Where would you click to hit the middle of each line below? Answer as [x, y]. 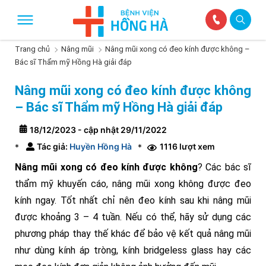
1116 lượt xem [187, 146]
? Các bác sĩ [224, 167]
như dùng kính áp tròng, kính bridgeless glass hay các [133, 250]
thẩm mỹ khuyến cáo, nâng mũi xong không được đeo [133, 184]
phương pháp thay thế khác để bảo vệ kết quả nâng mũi [133, 234]
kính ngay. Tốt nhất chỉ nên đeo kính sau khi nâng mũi [133, 200]
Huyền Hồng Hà [100, 146]
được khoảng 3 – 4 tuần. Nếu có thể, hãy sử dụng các [133, 217]
